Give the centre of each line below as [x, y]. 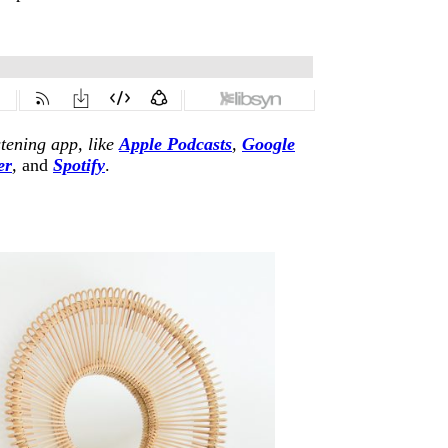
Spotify [79, 164]
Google [268, 143]
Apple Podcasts [175, 143]
